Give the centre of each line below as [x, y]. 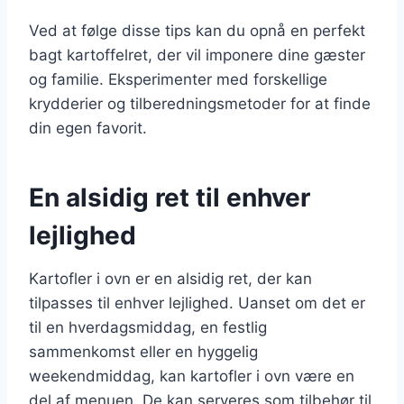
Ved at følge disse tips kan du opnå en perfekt [197, 30]
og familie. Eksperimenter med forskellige [178, 79]
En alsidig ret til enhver [170, 197]
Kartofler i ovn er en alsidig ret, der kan [170, 278]
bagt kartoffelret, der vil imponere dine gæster [197, 55]
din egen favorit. [88, 128]
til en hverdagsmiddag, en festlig [148, 327]
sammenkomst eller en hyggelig [143, 351]
